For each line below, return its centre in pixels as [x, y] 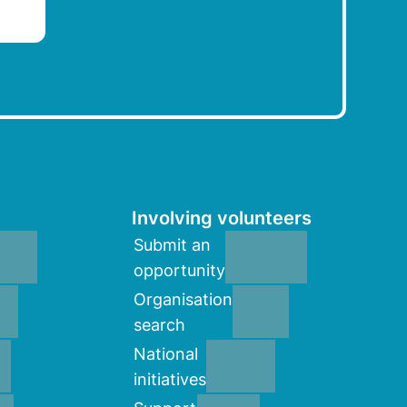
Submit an [173, 245]
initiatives [170, 380]
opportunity [180, 271]
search [160, 325]
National [166, 354]
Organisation [184, 300]
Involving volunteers [222, 218]
